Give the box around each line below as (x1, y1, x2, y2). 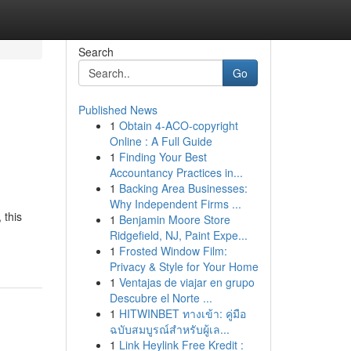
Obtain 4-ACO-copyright (118, 118, 238, 133)
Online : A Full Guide (109, 133, 212, 149)
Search (78, 44, 114, 60)
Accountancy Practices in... (109, 165, 243, 180)
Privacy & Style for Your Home (109, 259, 259, 274)
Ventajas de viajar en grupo (118, 274, 255, 290)
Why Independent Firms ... (109, 196, 241, 212)
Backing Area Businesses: (118, 180, 248, 196)
